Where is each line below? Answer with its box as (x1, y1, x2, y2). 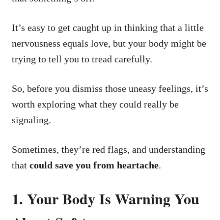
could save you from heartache (29, 159, 159, 170)
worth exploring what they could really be (12, 98, 179, 110)
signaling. (12, 114, 54, 125)
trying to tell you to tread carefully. (12, 53, 152, 64)
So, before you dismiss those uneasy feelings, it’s (12, 82, 208, 94)
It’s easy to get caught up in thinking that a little (12, 22, 204, 33)
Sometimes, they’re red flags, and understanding (12, 143, 205, 155)
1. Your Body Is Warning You (12, 187, 199, 209)
